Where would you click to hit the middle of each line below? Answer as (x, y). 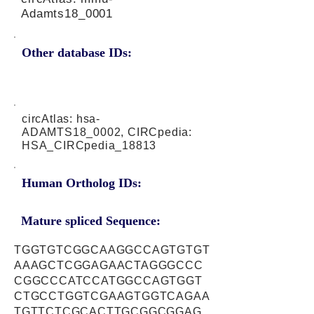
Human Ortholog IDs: (82, 183)
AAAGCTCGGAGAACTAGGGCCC (109, 265)
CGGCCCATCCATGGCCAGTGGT (108, 281)
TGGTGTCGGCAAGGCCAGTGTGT (112, 250)
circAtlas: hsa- (61, 119)
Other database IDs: (77, 53)
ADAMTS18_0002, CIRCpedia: (107, 132)
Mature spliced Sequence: (91, 221)
